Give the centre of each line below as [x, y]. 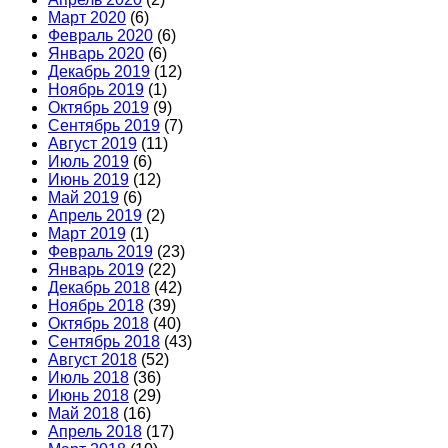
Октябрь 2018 [98, 323]
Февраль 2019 [100, 251]
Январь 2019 [96, 269]
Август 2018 [92, 359]
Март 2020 [87, 17]
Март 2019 [87, 233]
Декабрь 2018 [99, 287]
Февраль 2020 [100, 35]
